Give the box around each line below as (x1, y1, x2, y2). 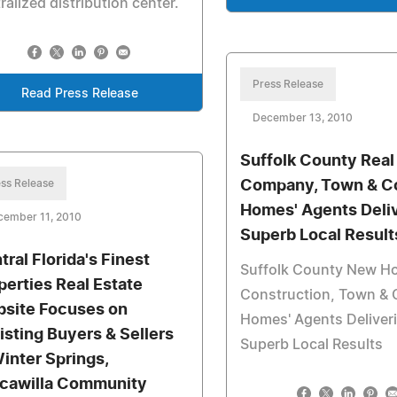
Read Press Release (21, 88, 139, 100)
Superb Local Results (240, 338, 384, 352)
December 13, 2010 (253, 113, 354, 123)
